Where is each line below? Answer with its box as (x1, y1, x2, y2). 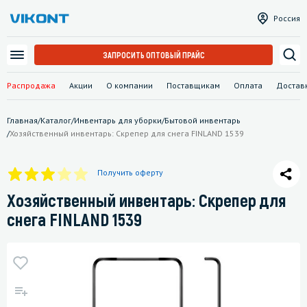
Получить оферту (97, 167, 163, 177)
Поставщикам (167, 79, 220, 90)
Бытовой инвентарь (164, 114, 241, 125)
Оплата (234, 79, 262, 90)
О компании (106, 79, 153, 90)
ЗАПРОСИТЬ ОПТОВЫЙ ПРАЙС (102, 49, 205, 60)
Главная (7, 114, 38, 125)
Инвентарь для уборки (74, 114, 162, 125)
